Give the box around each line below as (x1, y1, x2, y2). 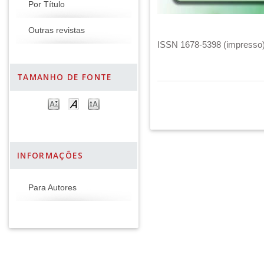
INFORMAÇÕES (17, 150, 83, 161)
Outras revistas (28, 26, 85, 35)
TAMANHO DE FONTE (17, 72, 112, 82)
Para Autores (28, 183, 77, 192)
